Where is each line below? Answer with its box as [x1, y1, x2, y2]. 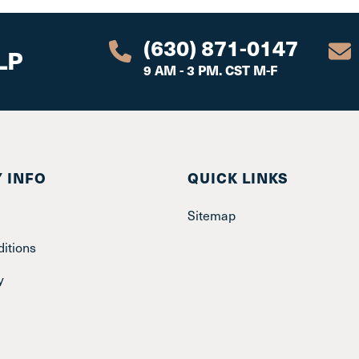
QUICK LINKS [188, 167, 288, 188]
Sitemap [188, 207, 236, 224]
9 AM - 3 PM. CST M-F [143, 60, 277, 79]
